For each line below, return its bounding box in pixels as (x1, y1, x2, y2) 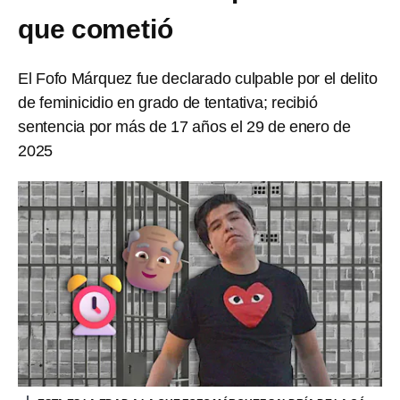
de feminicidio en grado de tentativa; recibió (18, 94, 318, 112)
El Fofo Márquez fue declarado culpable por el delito (18, 70, 378, 87)
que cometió (18, 14, 173, 44)
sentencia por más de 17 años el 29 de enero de (18, 118, 351, 136)
